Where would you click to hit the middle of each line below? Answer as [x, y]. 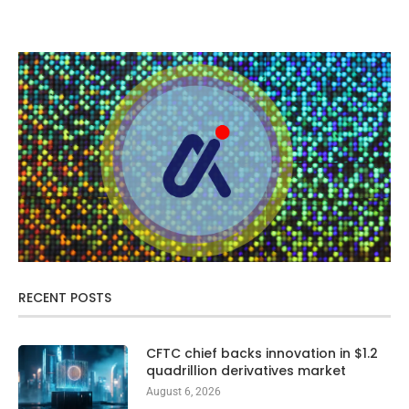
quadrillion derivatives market [246, 370]
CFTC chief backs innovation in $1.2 [262, 353]
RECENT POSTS [65, 297]
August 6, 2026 [184, 391]
